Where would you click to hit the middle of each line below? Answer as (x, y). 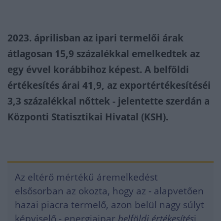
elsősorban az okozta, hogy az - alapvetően (109, 191)
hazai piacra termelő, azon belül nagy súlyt (110, 205)
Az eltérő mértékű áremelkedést (86, 177)
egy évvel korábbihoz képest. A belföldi (98, 70)
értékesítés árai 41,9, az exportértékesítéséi (109, 85)
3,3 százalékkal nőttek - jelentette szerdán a (109, 101)
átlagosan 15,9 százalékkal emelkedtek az (104, 54)
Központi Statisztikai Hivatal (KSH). (88, 117)
